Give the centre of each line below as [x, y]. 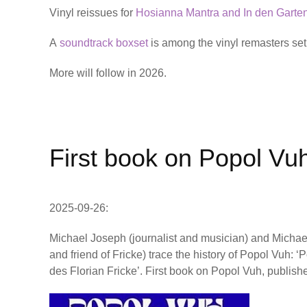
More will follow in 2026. [108, 73]
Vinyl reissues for [93, 13]
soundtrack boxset [105, 43]
